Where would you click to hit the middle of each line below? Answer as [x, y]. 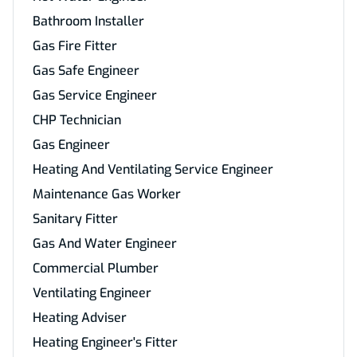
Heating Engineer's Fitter [105, 342]
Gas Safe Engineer [86, 71]
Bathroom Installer [88, 21]
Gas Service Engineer [95, 95]
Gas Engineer [71, 145]
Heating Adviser [80, 318]
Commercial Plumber [96, 268]
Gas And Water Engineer [105, 243]
